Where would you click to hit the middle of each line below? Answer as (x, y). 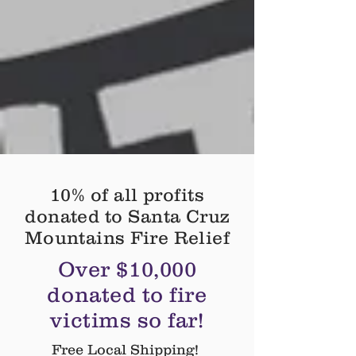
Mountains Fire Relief (127, 238)
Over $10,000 (127, 269)
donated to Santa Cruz (127, 216)
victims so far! (127, 320)
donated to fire (127, 294)
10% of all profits (127, 195)
